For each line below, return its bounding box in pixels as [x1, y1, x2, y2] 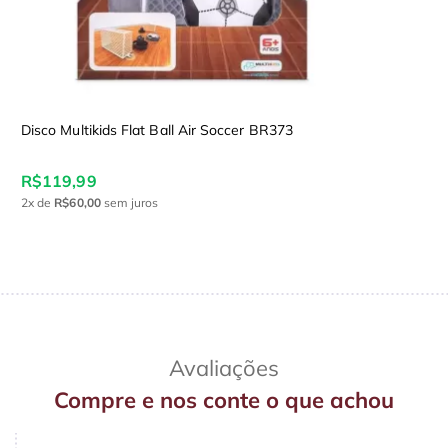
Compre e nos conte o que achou [54, 385, 394, 414]
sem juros [100, 194, 159, 210]
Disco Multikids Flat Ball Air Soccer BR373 [21, 120, 293, 139]
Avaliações [169, 353, 279, 382]
